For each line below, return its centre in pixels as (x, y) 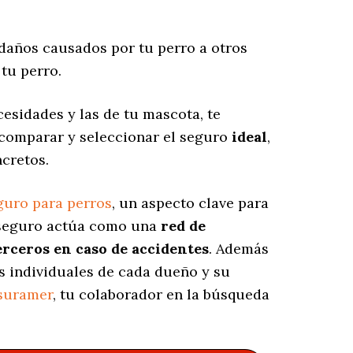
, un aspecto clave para (190, 203)
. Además (239, 249)
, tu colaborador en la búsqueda (161, 295)
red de (183, 226)
